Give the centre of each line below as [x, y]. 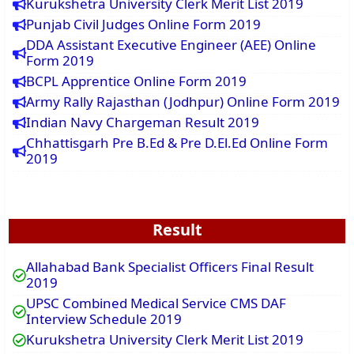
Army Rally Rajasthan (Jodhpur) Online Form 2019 [183, 102]
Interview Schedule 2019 [104, 319]
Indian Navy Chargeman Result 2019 [143, 122]
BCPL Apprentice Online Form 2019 [136, 81]
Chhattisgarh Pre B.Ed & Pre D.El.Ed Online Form [177, 143]
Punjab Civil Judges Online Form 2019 [143, 24]
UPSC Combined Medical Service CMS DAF [156, 303]
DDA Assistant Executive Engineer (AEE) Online [171, 45]
